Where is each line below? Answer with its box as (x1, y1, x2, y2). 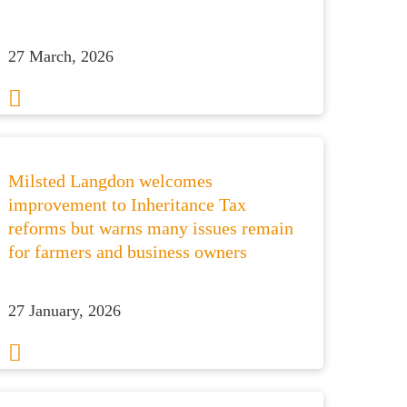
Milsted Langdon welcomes (8, 171, 213, 191)
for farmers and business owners (8, 242, 248, 262)
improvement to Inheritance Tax (8, 194, 247, 214)
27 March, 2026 (8, 47, 114, 65)
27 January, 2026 (8, 302, 122, 320)
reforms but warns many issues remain (8, 218, 294, 238)
